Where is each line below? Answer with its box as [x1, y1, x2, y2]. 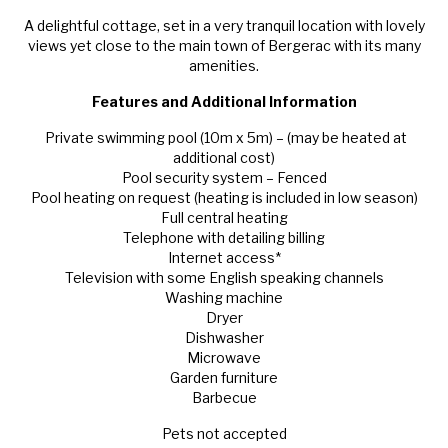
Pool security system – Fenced [121, 169, 327, 187]
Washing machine [165, 289, 283, 307]
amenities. [189, 57, 259, 75]
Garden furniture [170, 369, 278, 387]
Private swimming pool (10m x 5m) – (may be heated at [41, 129, 407, 147]
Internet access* [167, 249, 281, 267]
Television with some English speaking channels [64, 269, 384, 287]
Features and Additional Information [91, 93, 357, 111]
